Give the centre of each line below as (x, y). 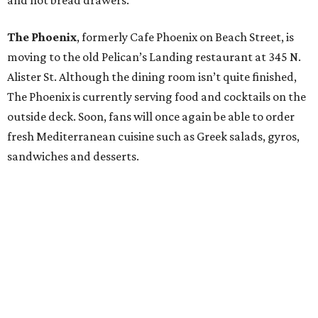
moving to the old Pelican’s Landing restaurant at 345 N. (154, 57)
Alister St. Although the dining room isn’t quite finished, (152, 77)
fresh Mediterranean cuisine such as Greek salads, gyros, (153, 137)
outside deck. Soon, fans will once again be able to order (151, 117)
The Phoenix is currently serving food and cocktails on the (157, 97)
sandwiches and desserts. (73, 157)
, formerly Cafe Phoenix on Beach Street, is (185, 37)
